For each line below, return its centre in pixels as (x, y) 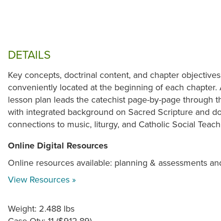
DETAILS (29, 54)
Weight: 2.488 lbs (41, 208)
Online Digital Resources (58, 145)
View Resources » (42, 179)
